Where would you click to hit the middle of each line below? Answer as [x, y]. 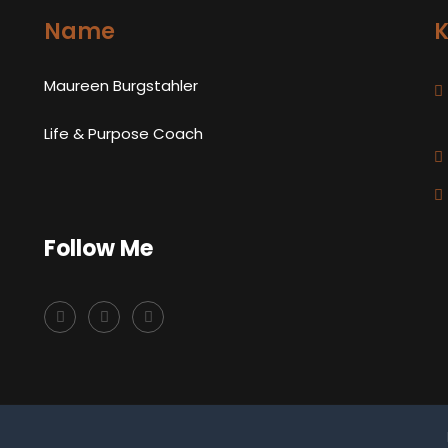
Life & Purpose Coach [123, 133]
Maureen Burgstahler [121, 85]
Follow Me [98, 248]
